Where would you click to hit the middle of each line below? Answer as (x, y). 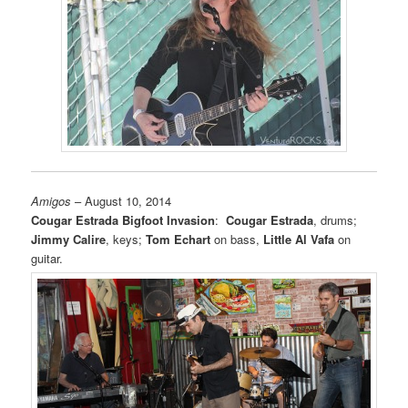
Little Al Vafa (299, 239)
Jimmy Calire (69, 239)
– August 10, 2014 (122, 200)
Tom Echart (178, 239)
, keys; (126, 239)
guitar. (47, 258)
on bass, (237, 239)
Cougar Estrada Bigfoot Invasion (123, 219)
